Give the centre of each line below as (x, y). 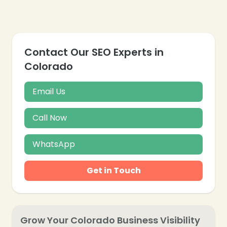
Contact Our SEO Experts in (94, 52)
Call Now (50, 118)
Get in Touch (113, 170)
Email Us (49, 91)
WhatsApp (54, 144)
